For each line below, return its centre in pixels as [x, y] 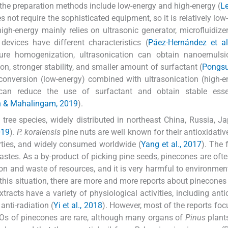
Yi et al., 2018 [78, 205]
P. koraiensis [39, 132]
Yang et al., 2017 [171, 144]
